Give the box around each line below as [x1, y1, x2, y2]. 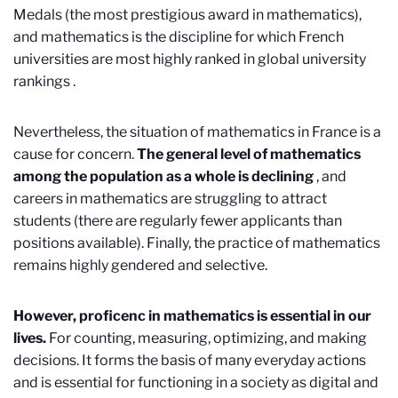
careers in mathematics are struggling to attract [13, 189, 327, 207]
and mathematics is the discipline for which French [13, 28, 344, 45]
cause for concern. [13, 145, 137, 163]
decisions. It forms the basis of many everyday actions [13, 351, 366, 369]
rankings [13, 72, 70, 90]
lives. [13, 329, 46, 346]
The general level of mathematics [137, 145, 361, 163]
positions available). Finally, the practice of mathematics [13, 234, 380, 251]
